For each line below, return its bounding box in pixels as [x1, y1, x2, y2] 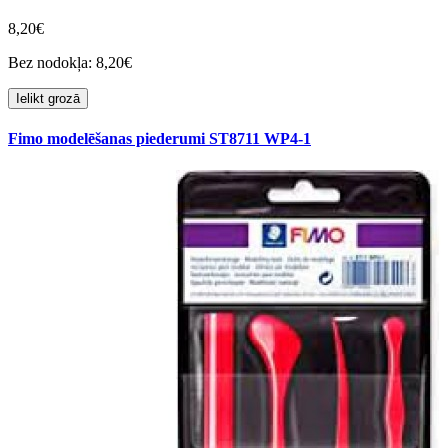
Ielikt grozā [16, 91, 80, 107]
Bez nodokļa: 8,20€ [8, 54, 132, 72]
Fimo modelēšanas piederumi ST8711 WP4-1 [8, 130, 311, 148]
